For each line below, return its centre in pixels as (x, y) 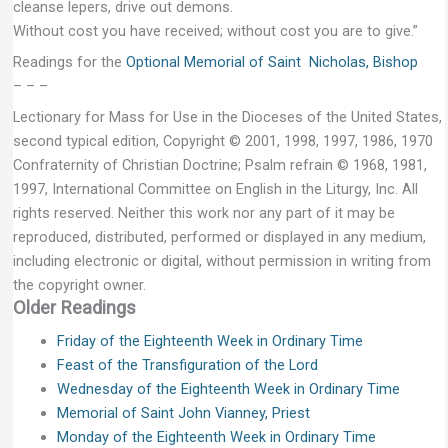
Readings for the (69, 62)
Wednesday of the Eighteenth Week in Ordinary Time (228, 389)
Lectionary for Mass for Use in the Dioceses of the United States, (227, 117)
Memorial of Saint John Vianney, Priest (183, 413)
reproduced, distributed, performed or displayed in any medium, (219, 237)
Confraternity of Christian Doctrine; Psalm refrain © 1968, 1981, (219, 165)
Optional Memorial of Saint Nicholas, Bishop (271, 62)
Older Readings (74, 308)
